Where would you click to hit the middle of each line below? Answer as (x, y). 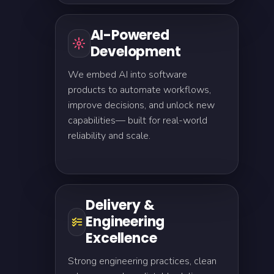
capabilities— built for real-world (138, 120)
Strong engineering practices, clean (142, 261)
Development (135, 52)
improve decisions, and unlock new (141, 105)
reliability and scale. (109, 136)
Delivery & (120, 205)
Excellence (121, 238)
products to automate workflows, (139, 90)
